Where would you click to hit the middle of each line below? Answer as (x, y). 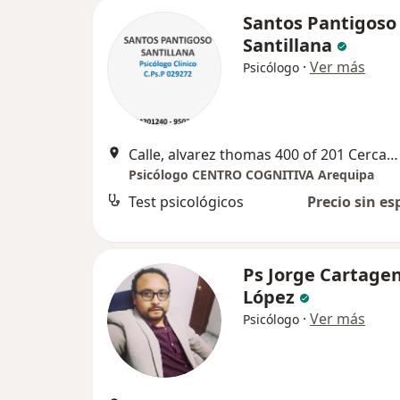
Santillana (287, 46)
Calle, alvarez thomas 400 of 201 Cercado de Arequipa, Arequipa (392, 155)
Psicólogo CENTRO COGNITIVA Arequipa (251, 175)
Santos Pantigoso (320, 23)
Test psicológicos (186, 202)
